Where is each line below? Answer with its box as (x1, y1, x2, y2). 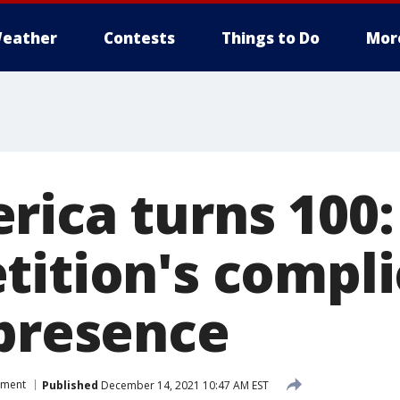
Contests (104, 28, 175, 48)
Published (42, 377, 98, 393)
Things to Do (221, 28, 320, 48)
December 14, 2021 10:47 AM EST (98, 377, 269, 393)
